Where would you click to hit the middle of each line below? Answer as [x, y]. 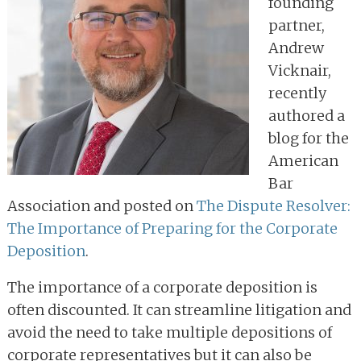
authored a [307, 116]
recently [297, 93]
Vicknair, [300, 71]
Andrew [296, 48]
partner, [297, 26]
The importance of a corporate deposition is [162, 288]
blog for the [309, 139]
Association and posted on [102, 206]
